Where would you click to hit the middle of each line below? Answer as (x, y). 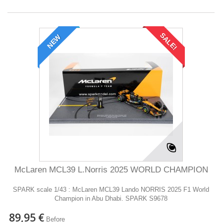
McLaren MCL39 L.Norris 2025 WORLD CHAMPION (111, 170)
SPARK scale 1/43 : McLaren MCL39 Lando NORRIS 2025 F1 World (111, 190)
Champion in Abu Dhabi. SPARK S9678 (111, 198)
